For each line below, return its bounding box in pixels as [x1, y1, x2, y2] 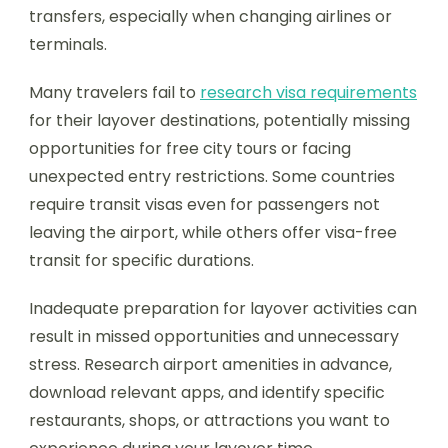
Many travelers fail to [29, 80, 200, 104]
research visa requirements [200, 80, 417, 104]
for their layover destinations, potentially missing [29, 108, 410, 132]
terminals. [29, 32, 107, 56]
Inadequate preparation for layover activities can [29, 296, 417, 320]
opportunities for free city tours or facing [29, 136, 351, 160]
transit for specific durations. [29, 248, 254, 272]
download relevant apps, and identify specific [29, 380, 385, 404]
